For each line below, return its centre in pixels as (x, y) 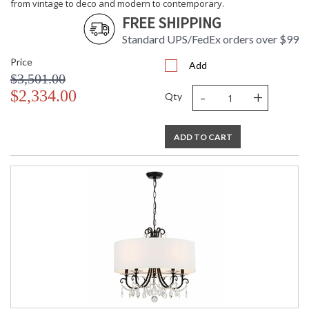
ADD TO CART (203, 137)
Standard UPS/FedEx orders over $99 (210, 39)
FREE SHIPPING (171, 23)
